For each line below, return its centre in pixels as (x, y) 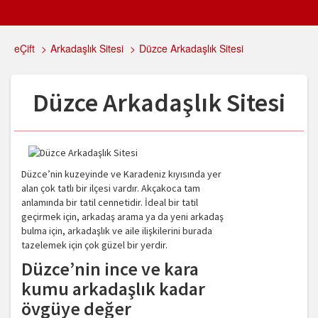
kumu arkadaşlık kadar (113, 289)
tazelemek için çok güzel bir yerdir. (94, 245)
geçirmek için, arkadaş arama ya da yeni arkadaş (122, 217)
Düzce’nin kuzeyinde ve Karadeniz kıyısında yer (121, 174)
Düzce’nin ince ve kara (110, 269)
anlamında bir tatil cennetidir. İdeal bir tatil (110, 203)
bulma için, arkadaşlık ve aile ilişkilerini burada (117, 231)
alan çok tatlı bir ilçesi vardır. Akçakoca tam (111, 188)
